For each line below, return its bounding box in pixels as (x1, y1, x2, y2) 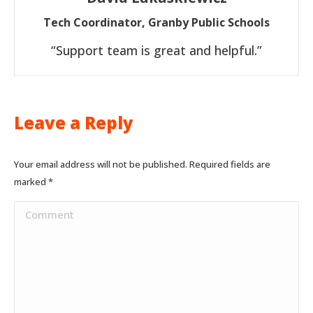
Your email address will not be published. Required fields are (14, 157, 270, 170)
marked (14, 175, 48, 188)
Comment (14, 203, 73, 220)
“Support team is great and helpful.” (51, 41, 262, 59)
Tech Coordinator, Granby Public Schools (43, 14, 270, 30)
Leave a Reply (14, 110, 133, 134)
